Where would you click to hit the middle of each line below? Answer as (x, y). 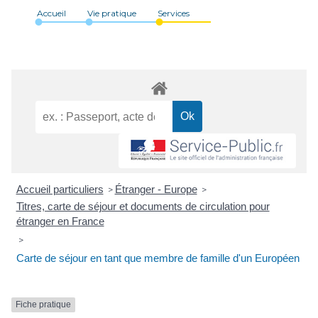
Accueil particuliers (60, 190)
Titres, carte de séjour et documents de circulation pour (143, 207)
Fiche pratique (43, 305)
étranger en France (60, 221)
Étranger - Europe (156, 190)
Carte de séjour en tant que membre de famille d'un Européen (158, 258)
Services (174, 13)
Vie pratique (112, 13)
